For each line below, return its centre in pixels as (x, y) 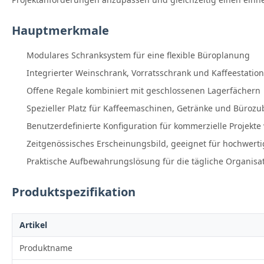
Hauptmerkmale (60, 31)
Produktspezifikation (74, 192)
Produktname (46, 248)
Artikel (33, 225)
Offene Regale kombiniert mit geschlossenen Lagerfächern (143, 91)
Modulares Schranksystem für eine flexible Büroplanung (138, 55)
